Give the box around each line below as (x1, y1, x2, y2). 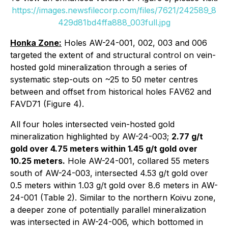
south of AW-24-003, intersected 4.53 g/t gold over (10, 168, 208, 179)
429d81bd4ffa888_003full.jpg (58, 17, 170, 28)
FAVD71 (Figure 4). (10, 99, 84, 109)
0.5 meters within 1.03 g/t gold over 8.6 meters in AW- (10, 180, 218, 191)
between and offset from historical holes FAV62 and (10, 87, 211, 97)
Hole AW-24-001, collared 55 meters (65, 156, 209, 166)
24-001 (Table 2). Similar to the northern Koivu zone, (10, 192, 216, 203)
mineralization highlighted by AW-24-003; (10, 131, 172, 142)
